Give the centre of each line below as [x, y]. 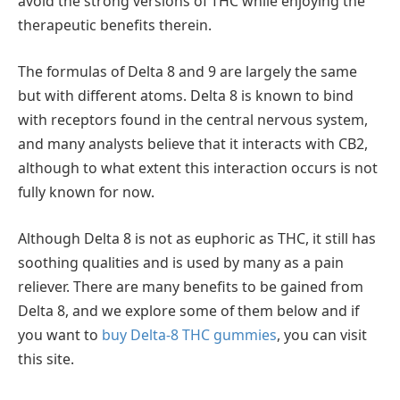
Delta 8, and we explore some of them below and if [188, 310]
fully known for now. [86, 192]
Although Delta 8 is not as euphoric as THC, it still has [197, 238]
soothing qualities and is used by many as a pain [181, 262]
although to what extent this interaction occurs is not [198, 167]
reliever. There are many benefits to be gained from [191, 286]
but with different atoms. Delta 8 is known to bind [186, 95]
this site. [48, 358]
